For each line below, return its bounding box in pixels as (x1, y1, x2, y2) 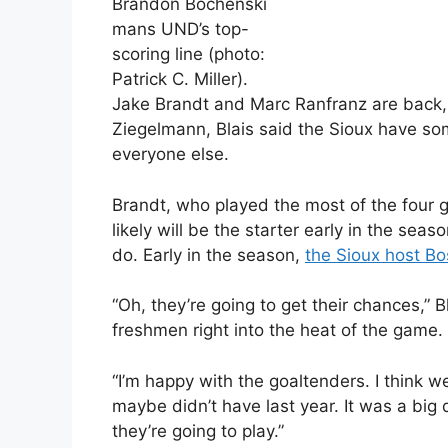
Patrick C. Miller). (112, 69, 248, 90)
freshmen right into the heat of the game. (112, 320, 443, 341)
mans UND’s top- (112, 19, 249, 40)
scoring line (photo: (112, 44, 265, 65)
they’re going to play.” (112, 420, 284, 441)
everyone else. (112, 144, 229, 165)
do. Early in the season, (112, 244, 305, 265)
